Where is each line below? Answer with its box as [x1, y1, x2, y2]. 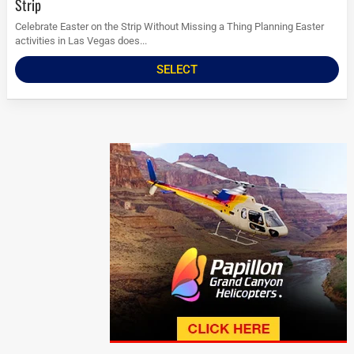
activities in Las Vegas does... [15, 35, 148, 47]
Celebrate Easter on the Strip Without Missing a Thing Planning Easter [15, 21, 325, 33]
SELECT [156, 62, 198, 77]
